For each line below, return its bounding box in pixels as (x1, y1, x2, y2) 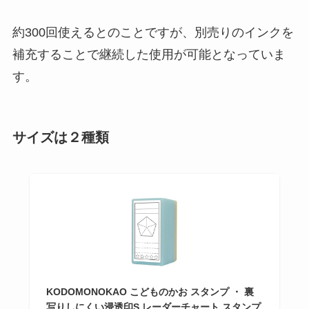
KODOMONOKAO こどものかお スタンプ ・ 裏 (46, 286, 254, 298)
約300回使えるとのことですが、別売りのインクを (12, 25, 294, 39)
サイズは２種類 (12, 129, 109, 145)
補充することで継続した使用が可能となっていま (12, 47, 286, 61)
